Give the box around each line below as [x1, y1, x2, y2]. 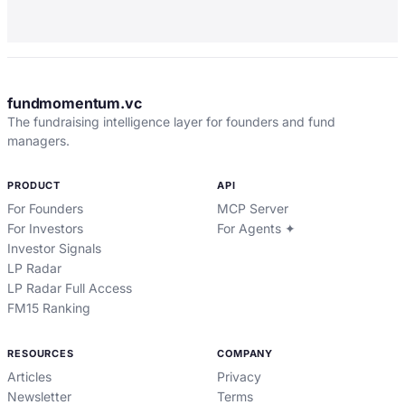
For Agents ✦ [217, 221, 296, 236]
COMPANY [217, 347, 274, 360]
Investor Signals [7, 240, 101, 256]
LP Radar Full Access [7, 280, 132, 296]
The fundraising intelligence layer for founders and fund [7, 114, 335, 129]
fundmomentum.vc [7, 94, 142, 112]
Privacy [217, 369, 261, 384]
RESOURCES [7, 347, 74, 360]
